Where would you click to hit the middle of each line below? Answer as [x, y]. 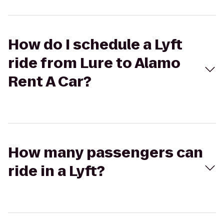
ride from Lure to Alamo [94, 63]
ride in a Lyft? [56, 171]
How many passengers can [105, 153]
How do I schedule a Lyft [95, 45]
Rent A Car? [50, 82]
